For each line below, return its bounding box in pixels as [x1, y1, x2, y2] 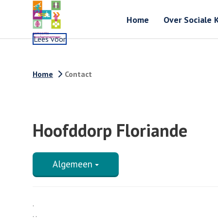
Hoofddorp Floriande [33, 119, 187, 142]
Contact [65, 69, 92, 79]
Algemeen [53, 158, 95, 170]
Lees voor [34, 34, 66, 44]
